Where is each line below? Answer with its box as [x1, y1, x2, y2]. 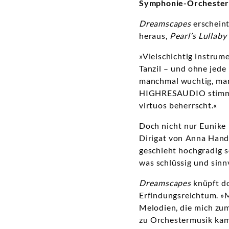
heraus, [139, 31, 170, 41]
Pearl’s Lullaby [169, 31, 227, 41]
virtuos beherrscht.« [139, 100, 217, 110]
